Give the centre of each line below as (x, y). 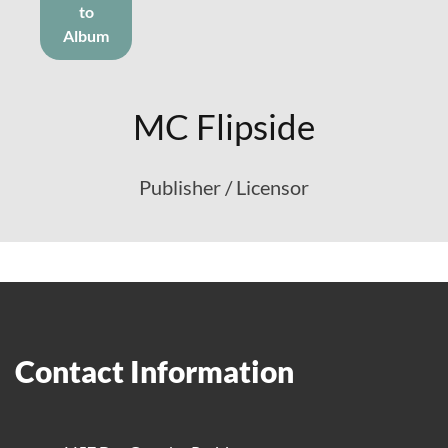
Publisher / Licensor (224, 187)
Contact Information (154, 371)
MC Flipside (224, 126)
